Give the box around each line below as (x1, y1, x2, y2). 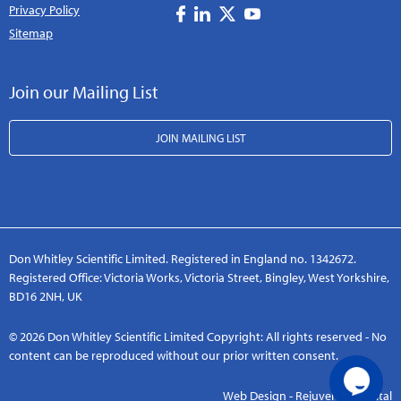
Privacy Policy (9, 2, 80, 19)
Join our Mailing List (9, 81, 158, 104)
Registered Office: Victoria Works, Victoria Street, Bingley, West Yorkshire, (9, 269, 389, 286)
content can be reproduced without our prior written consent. (9, 347, 338, 364)
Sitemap (9, 25, 53, 42)
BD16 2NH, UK (9, 288, 82, 305)
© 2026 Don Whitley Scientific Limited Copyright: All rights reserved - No (9, 328, 387, 346)
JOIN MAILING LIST (156, 131, 245, 146)
